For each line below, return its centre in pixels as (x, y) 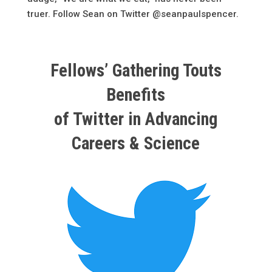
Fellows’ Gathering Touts (136, 71)
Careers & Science (136, 144)
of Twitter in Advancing (136, 119)
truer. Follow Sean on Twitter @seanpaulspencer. (133, 14)
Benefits (136, 95)
